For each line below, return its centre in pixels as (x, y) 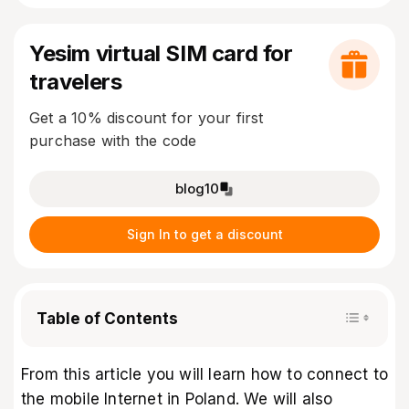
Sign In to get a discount (204, 234)
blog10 (197, 189)
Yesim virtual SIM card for (161, 53)
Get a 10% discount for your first (147, 117)
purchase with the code (113, 140)
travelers (76, 81)
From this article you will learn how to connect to (205, 374)
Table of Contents (107, 319)
